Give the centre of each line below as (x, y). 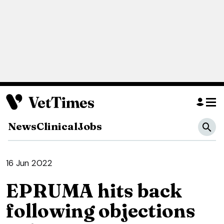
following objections (101, 211)
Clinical (57, 126)
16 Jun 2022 (29, 163)
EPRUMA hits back (94, 191)
